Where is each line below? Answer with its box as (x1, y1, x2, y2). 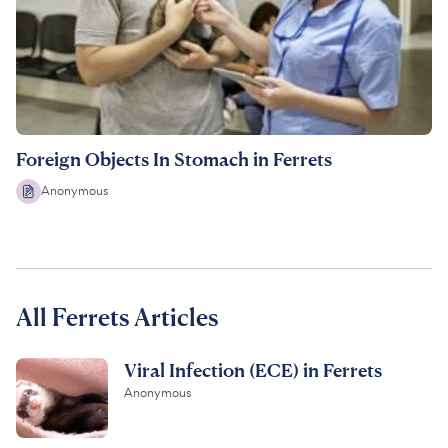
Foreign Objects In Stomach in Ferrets (16, 146, 332, 170)
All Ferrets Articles (16, 301, 218, 332)
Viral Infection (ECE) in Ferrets (124, 357, 382, 381)
